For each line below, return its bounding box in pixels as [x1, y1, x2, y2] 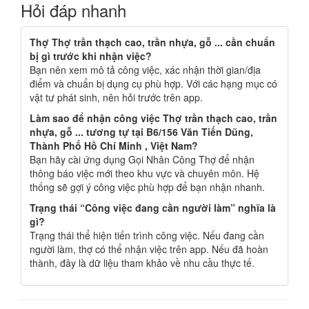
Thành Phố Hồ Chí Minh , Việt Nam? [30, 139, 198, 152]
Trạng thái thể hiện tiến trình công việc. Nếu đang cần [30, 228, 264, 242]
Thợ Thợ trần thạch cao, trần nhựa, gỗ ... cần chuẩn [30, 35, 275, 49]
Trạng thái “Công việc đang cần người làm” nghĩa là [30, 201, 276, 215]
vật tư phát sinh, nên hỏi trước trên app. [30, 90, 203, 104]
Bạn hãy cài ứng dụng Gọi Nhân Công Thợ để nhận [30, 152, 255, 166]
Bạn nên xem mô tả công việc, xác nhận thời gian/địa [30, 63, 261, 77]
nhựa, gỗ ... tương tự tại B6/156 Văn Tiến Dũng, [30, 125, 253, 139]
